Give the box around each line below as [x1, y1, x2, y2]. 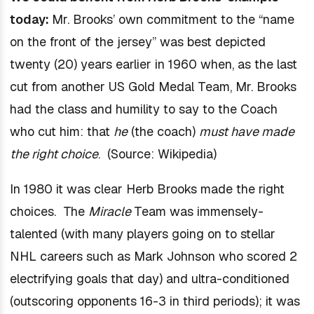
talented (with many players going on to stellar [9, 226, 275, 242]
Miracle [88, 203, 134, 219]
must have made [198, 123, 294, 139]
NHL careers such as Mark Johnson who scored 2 [9, 248, 297, 264]
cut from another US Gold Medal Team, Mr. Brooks [9, 78, 296, 95]
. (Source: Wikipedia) [97, 146, 217, 162]
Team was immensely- [133, 203, 264, 219]
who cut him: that [9, 123, 114, 139]
